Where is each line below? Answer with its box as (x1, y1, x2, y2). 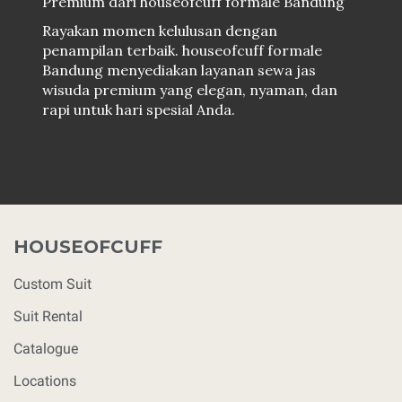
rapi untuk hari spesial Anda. (42, 100, 235, 118)
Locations (13, 371, 76, 389)
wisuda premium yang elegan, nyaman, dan (42, 80, 337, 99)
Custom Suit (13, 275, 92, 293)
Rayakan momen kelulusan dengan (42, 21, 277, 39)
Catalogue (13, 339, 78, 357)
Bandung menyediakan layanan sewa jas (42, 60, 316, 79)
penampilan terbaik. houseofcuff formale (42, 40, 322, 59)
